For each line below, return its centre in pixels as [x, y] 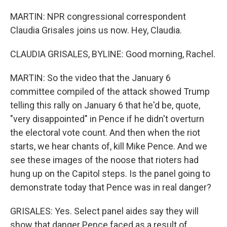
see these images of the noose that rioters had [104, 160]
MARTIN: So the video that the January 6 [90, 78]
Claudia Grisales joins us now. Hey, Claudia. [96, 30]
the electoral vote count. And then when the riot [105, 133]
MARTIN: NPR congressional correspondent [98, 16]
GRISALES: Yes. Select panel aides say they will [104, 211]
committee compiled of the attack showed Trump [110, 91]
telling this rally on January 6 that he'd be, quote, [105, 105]
